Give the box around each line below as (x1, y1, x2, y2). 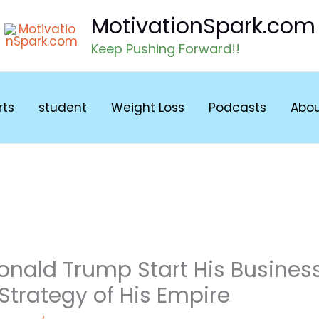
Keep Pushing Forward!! (90, 39, 240, 58)
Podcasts (209, 98, 266, 116)
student (38, 98, 87, 116)
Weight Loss (111, 98, 184, 116)
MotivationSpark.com (90, 11, 315, 41)
